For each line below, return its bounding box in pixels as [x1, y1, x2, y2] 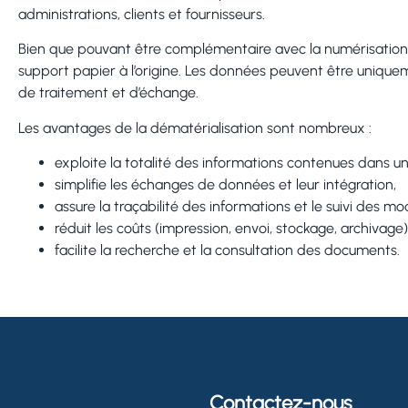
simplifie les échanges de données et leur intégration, [55, 175, 396, 193]
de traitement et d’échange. [18, 84, 199, 102]
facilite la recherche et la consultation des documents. [55, 240, 400, 259]
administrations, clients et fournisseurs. [18, 5, 265, 23]
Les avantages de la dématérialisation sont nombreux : [18, 118, 372, 137]
